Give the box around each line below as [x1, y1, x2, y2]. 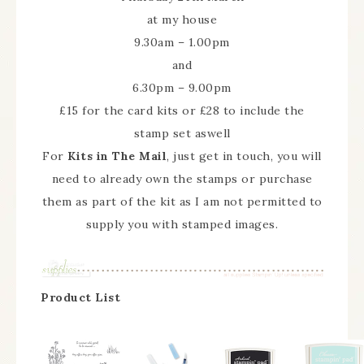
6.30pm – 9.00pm [132, 80, 232, 95]
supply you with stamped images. [85, 216, 279, 232]
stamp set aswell [133, 125, 231, 141]
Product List [41, 290, 120, 305]
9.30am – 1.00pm [134, 34, 230, 50]
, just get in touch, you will [167, 148, 322, 163]
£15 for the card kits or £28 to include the [59, 102, 305, 118]
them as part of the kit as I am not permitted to [41, 193, 323, 209]
